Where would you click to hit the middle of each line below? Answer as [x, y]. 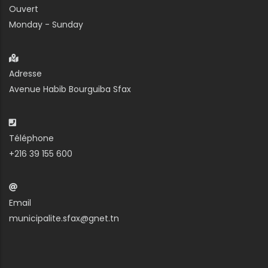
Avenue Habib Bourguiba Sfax [70, 89]
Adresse [25, 74]
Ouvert [24, 9]
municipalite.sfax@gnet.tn [64, 219]
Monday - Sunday [46, 25]
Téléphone [31, 138]
